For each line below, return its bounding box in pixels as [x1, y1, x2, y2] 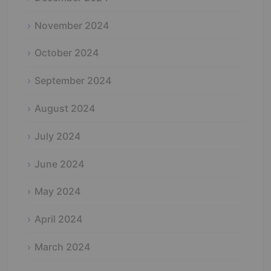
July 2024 [34, 129, 80, 142]
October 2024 [34, 47, 99, 59]
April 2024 [34, 213, 82, 226]
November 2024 [34, 19, 109, 31]
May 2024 [34, 185, 80, 198]
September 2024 [34, 74, 111, 87]
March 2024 [34, 240, 90, 253]
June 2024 [34, 157, 84, 170]
